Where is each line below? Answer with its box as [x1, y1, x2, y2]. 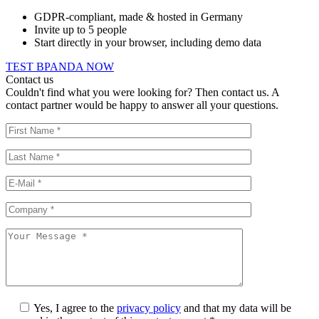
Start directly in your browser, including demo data [34, 36, 261, 49]
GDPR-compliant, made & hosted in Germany [34, 11, 243, 23]
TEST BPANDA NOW [6, 61, 114, 73]
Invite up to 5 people [34, 23, 127, 36]
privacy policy [117, 302, 181, 315]
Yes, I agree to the [33, 302, 117, 315]
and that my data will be [181, 302, 291, 315]
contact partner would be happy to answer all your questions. [6, 99, 278, 112]
